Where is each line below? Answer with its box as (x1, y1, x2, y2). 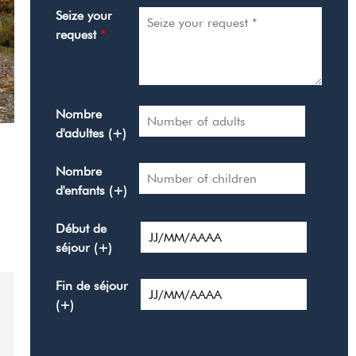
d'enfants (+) (56, 182, 127, 198)
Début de (56, 220, 106, 236)
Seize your (56, 7, 112, 23)
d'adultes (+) (56, 125, 126, 141)
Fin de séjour (56, 277, 128, 293)
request (56, 26, 100, 42)
